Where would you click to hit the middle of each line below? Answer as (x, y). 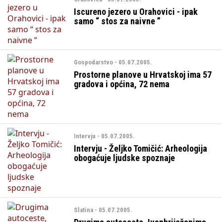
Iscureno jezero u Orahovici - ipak (136, 11)
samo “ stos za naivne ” (117, 21)
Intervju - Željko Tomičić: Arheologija (141, 148)
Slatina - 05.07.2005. (103, 210)
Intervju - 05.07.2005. (105, 136)
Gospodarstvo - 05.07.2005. (113, 62)
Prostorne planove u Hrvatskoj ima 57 (143, 74)
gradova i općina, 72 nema (122, 84)
